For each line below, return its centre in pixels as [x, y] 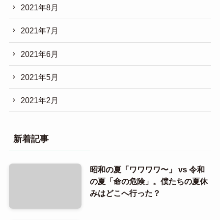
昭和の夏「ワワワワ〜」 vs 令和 [147, 170]
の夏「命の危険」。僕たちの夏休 [149, 181]
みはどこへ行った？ [125, 193]
